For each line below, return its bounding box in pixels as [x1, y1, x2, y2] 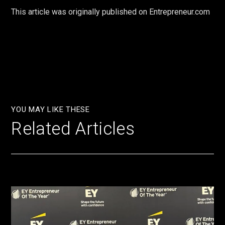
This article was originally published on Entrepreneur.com [11, 7, 210, 17]
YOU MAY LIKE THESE [11, 105, 90, 115]
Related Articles [11, 119, 135, 140]
